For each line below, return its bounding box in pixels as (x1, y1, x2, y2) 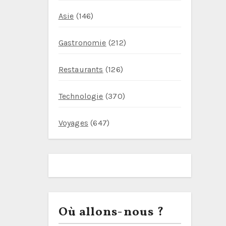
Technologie (58, 91, 103, 101)
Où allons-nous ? (58, 204, 164, 221)
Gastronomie (58, 38, 106, 47)
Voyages (58, 118, 88, 128)
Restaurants (58, 65, 103, 74)
